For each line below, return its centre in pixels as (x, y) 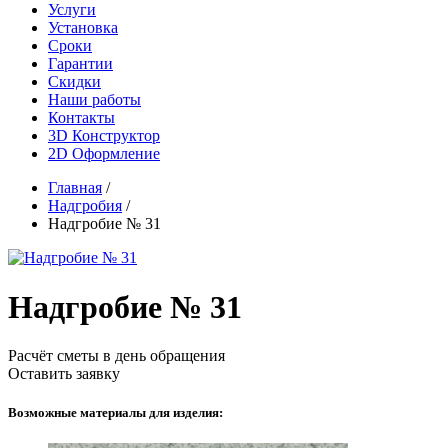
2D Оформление (104, 154)
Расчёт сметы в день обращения (116, 356)
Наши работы (94, 100)
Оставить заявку (64, 374)
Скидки (74, 82)
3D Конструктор (104, 136)
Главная (75, 188)
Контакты (81, 118)
